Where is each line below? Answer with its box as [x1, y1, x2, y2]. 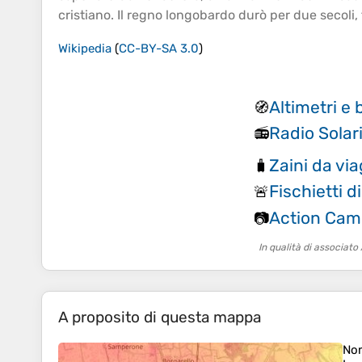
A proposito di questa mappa [58, 308, 261, 327]
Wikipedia [58, 41, 112, 57]
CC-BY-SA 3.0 [119, 41, 199, 57]
